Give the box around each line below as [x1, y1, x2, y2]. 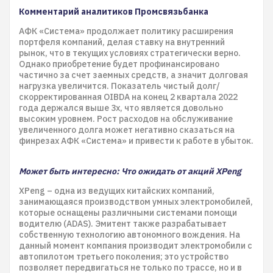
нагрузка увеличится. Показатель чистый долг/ [19, 80, 220, 91]
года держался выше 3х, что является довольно [19, 102, 223, 113]
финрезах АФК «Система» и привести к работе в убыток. [19, 135, 253, 146]
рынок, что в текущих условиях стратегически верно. [19, 48, 241, 58]
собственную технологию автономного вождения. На [19, 229, 240, 240]
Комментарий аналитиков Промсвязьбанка [19, 6, 208, 17]
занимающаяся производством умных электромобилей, [19, 196, 253, 207]
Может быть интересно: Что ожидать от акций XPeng [19, 166, 241, 177]
